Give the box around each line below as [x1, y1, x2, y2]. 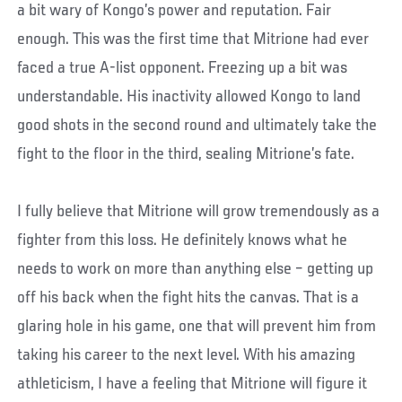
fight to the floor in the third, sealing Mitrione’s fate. [17, 144, 355, 163]
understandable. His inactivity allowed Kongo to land [17, 87, 362, 106]
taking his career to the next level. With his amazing [17, 345, 356, 364]
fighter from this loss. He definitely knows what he [17, 231, 348, 249]
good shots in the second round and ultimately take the [17, 116, 378, 135]
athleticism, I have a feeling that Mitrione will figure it [17, 374, 368, 393]
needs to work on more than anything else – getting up [17, 259, 374, 278]
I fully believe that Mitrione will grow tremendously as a [17, 202, 380, 221]
